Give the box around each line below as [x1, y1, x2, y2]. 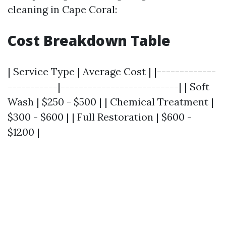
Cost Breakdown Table [8, 31, 171, 50]
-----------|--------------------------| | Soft [8, 80, 209, 93]
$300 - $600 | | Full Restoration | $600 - [8, 110, 192, 123]
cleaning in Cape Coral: [8, 3, 117, 16]
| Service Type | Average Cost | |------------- [8, 65, 216, 78]
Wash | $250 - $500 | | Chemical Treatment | [8, 95, 214, 108]
